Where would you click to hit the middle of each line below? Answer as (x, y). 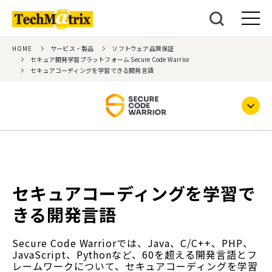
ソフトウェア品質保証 (143, 48)
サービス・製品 (72, 48)
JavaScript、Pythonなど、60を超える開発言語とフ (135, 254)
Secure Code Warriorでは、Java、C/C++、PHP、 (133, 243)
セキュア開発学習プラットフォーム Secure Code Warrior (110, 59)
